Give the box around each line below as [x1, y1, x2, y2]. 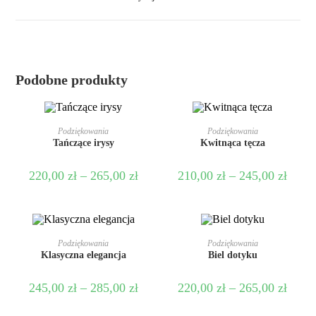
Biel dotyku [207, 250, 257, 261]
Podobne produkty [16, 72, 128, 88]
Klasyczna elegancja [40, 250, 126, 261]
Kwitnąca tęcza [200, 137, 265, 148]
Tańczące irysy [52, 137, 114, 148]
